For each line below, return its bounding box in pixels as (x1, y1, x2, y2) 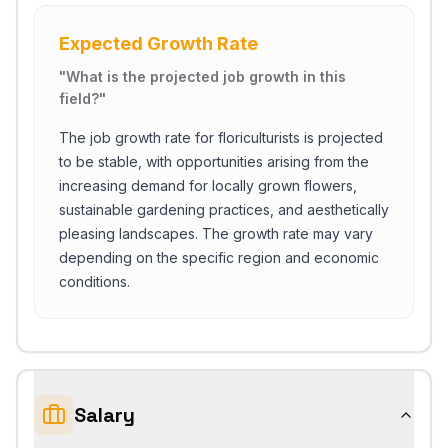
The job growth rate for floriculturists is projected (59, 129, 383, 146)
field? (59, 90, 99, 107)
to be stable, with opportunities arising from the (59, 153, 369, 170)
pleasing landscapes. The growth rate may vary (59, 225, 373, 242)
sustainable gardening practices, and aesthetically (59, 201, 389, 218)
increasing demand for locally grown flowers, (59, 177, 357, 194)
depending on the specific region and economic (59, 249, 379, 266)
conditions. (59, 273, 130, 290)
